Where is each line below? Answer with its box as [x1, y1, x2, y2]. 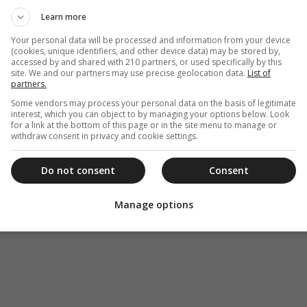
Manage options [114, 198, 193, 212]
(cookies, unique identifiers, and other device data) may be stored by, [11, 45, 280, 57]
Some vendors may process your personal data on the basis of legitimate [11, 97, 296, 109]
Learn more [41, 10, 86, 23]
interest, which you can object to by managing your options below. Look [11, 108, 289, 120]
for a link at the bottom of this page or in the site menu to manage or [11, 119, 277, 131]
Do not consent [41, 163, 115, 177]
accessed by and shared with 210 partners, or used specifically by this [11, 56, 282, 68]
